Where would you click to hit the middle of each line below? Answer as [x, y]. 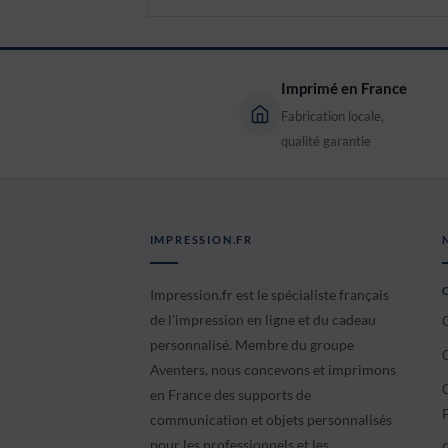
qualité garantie [326, 140]
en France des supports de [230, 394]
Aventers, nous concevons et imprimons [272, 369]
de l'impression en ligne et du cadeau [262, 319]
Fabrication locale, [333, 115]
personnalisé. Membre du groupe [251, 344]
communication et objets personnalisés [270, 419]
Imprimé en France [344, 87]
